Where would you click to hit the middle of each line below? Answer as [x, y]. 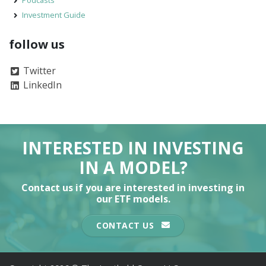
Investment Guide [54, 15]
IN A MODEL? [133, 167]
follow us [37, 44]
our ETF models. [133, 199]
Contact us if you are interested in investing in [133, 187]
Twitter [38, 70]
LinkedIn [41, 85]
